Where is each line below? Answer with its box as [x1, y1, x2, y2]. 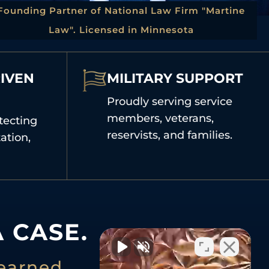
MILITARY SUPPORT [106, 70, 243, 87]
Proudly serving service [106, 95, 232, 109]
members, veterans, [106, 112, 214, 125]
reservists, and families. [106, 128, 232, 142]
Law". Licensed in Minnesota [48, 24, 194, 36]
